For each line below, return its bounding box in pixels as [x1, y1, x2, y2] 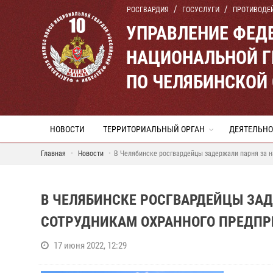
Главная [41, 149, 66, 158]
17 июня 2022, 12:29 [54, 240, 127, 251]
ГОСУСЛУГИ [182, 5, 219, 14]
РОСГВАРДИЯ [127, 5, 169, 14]
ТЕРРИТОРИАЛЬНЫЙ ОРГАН [103, 124, 205, 134]
